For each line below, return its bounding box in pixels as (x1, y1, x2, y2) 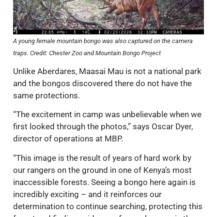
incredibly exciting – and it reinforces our (13, 189, 162, 199)
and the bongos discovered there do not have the (13, 78, 192, 89)
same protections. (13, 91, 80, 101)
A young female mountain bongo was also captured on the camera (13, 37, 193, 45)
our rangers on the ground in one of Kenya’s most (13, 165, 192, 175)
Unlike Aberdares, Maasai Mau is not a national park (13, 66, 201, 77)
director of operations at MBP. (13, 134, 123, 144)
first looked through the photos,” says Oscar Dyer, (13, 122, 193, 132)
